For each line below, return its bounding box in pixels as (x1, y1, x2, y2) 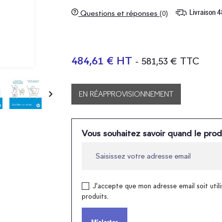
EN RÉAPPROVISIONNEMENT (78, 90, 173, 99)
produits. (81, 192, 109, 200)
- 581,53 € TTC (135, 55, 199, 67)
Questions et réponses (78, 8, 160, 18)
